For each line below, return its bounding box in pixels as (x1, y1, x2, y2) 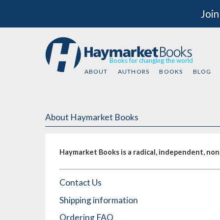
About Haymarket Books (45, 112, 138, 122)
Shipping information (59, 194, 138, 205)
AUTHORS (117, 67, 150, 75)
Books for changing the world (109, 56, 193, 64)
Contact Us (59, 177, 102, 188)
